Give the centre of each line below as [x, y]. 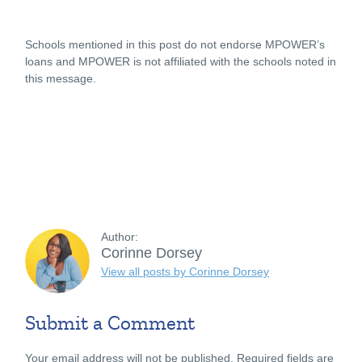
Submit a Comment [110, 323]
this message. [62, 78]
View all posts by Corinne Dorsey [185, 272]
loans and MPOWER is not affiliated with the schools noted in [181, 61]
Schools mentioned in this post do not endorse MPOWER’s [175, 44]
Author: [120, 236]
